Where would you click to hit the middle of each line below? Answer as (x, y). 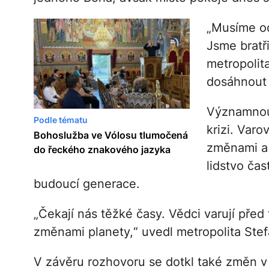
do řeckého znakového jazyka (102, 150)
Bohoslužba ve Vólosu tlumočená (110, 135)
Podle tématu (60, 120)
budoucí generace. (86, 184)
